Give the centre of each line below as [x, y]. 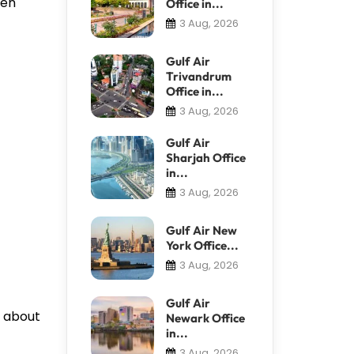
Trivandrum [198, 76]
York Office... [202, 245]
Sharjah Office [205, 157]
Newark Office [205, 318]
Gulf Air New [201, 230]
